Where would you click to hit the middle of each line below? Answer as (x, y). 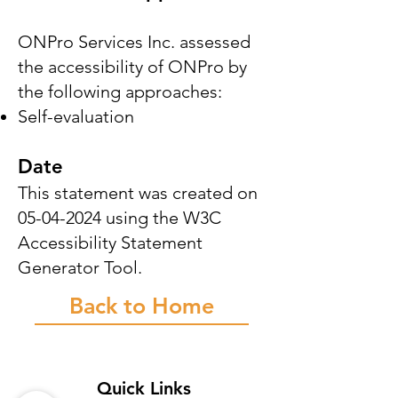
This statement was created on (138, 193)
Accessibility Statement (110, 243)
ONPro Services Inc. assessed (134, 42)
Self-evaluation (76, 116)
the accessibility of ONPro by (132, 67)
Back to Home (142, 306)
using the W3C (161, 218)
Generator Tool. (80, 267)
